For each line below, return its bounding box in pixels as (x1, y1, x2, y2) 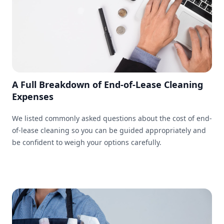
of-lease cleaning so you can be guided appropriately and (12, 125, 206, 135)
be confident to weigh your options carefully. (12, 137, 161, 147)
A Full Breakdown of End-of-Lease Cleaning (12, 78, 203, 91)
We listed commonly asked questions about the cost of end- (12, 113, 212, 123)
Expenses (12, 90, 53, 103)
